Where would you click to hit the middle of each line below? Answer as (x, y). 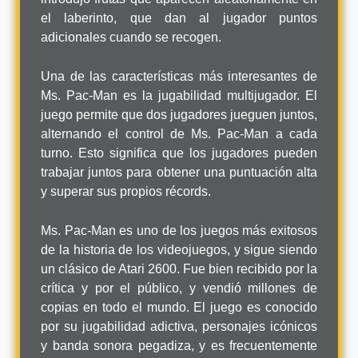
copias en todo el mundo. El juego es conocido (179, 307)
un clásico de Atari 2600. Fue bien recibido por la (179, 268)
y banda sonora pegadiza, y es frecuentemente (179, 345)
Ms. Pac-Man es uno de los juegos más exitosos (179, 230)
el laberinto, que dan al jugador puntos (179, 18)
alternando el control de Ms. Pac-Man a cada (179, 133)
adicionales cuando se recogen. (131, 37)
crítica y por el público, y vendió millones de (179, 288)
